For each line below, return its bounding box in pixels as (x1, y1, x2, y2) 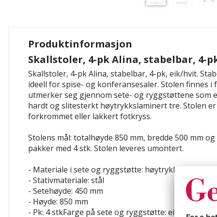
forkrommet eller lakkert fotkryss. (28, 111, 152, 122)
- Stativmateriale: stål (28, 175, 104, 186)
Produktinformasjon (28, 37, 132, 50)
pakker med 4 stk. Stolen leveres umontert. (28, 143, 184, 154)
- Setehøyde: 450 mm (28, 186, 103, 196)
